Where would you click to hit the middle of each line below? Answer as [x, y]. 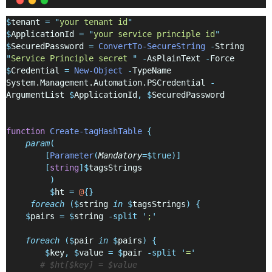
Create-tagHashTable [96, 131]
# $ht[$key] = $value [89, 264]
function [25, 131]
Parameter [72, 155]
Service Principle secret [72, 58]
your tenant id [93, 22]
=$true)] [161, 155]
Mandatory [120, 155]
